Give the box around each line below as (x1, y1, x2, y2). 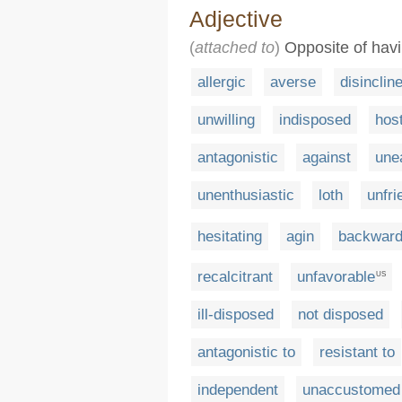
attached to (195, 39, 275, 57)
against (302, 149, 351, 166)
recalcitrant (197, 268, 273, 286)
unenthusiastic (197, 187, 294, 204)
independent (197, 381, 278, 399)
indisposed (279, 111, 351, 128)
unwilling (197, 111, 255, 128)
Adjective (189, 6, 283, 31)
